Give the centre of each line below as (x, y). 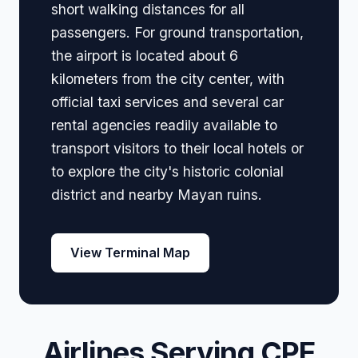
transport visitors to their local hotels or (177, 149)
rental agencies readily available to (164, 125)
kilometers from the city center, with (168, 79)
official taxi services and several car (167, 102)
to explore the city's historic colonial (167, 172)
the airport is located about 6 (145, 56)
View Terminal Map (130, 252)
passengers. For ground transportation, (177, 33)
